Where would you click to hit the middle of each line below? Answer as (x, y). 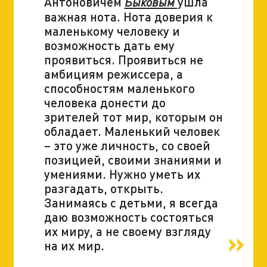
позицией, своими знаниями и (133, 159)
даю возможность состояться (129, 216)
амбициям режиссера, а (113, 73)
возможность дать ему (109, 45)
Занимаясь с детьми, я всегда (131, 202)
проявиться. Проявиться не (123, 59)
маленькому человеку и (112, 30)
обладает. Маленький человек (132, 131)
